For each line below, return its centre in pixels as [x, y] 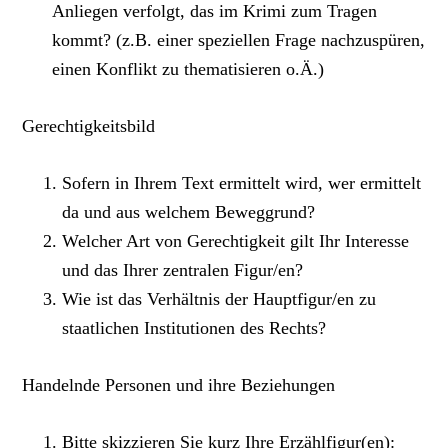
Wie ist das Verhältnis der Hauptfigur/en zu [219, 299]
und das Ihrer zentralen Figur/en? [183, 270]
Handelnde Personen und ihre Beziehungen [179, 385]
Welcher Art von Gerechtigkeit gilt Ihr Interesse [236, 241]
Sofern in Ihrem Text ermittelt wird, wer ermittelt [242, 183]
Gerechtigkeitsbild [89, 126]
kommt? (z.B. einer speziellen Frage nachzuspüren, [239, 40]
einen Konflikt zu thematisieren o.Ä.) [188, 69]
